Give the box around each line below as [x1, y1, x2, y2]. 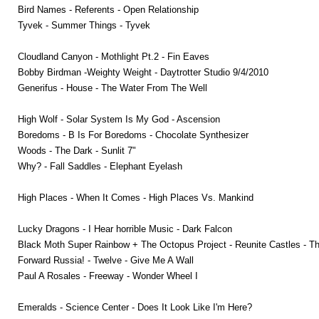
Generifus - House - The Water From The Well [18, 82, 207, 93]
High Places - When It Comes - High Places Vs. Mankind [18, 192, 253, 203]
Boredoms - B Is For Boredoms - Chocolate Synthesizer [18, 129, 249, 140]
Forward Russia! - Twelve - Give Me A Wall [18, 254, 194, 266]
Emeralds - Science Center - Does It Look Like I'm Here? [18, 301, 252, 313]
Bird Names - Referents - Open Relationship [18, 4, 199, 15]
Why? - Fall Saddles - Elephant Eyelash [18, 160, 182, 172]
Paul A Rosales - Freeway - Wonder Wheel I [18, 270, 198, 281]
